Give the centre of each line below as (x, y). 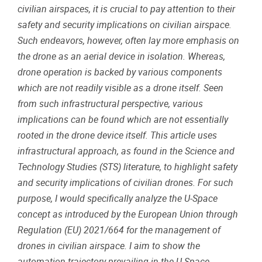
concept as (41, 215)
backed (109, 73)
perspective (145, 104)
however (104, 41)
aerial (95, 57)
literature (142, 167)
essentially (206, 120)
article (183, 136)
